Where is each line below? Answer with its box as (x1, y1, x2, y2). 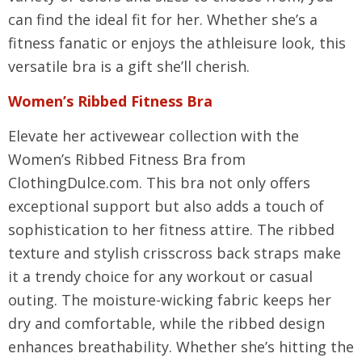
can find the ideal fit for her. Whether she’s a (8, 10, 318, 29)
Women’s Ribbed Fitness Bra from (8, 149, 246, 169)
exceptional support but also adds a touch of (8, 196, 324, 216)
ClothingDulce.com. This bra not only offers (8, 173, 310, 192)
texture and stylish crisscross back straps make (8, 243, 341, 263)
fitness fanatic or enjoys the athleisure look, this (8, 33, 346, 53)
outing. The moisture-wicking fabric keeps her (8, 290, 331, 309)
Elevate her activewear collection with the (8, 126, 299, 145)
